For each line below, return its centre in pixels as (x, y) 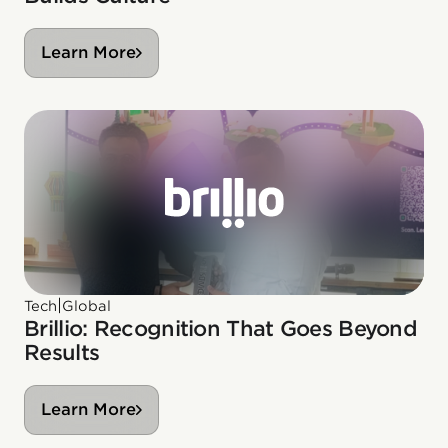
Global (86, 306)
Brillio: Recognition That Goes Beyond (221, 329)
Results (62, 353)
